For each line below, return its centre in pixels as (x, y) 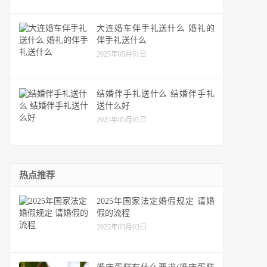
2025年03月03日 (122, 227)
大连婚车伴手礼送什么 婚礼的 (156, 28)
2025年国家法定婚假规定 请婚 (156, 201)
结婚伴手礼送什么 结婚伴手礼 (156, 94)
